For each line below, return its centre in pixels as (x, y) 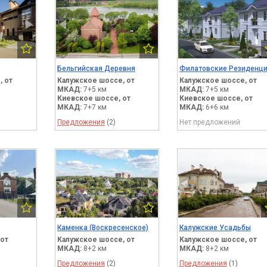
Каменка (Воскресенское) (103, 227)
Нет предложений (209, 122)
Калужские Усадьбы (215, 227)
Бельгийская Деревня (96, 68)
